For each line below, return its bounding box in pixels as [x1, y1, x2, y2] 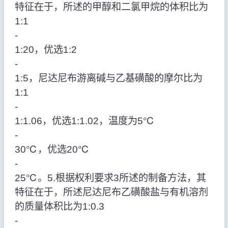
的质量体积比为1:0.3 [14, 201, 104, 212]
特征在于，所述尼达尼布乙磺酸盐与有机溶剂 [14, 187, 208, 198]
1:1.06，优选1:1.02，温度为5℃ [14, 116, 155, 127]
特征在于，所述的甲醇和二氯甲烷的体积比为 [14, 2, 208, 13]
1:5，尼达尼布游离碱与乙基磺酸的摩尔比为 [14, 73, 203, 84]
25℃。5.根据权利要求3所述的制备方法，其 [14, 173, 206, 184]
